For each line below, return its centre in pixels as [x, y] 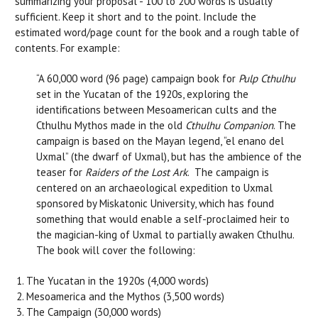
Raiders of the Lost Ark [136, 172]
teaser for [61, 172]
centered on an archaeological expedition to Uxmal [154, 187]
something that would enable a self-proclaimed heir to [163, 219]
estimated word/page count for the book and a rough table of [157, 32]
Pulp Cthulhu [267, 78]
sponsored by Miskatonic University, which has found [155, 203]
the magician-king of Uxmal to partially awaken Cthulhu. [165, 234]
